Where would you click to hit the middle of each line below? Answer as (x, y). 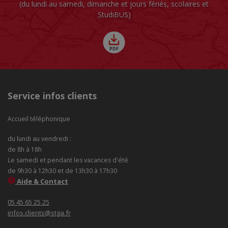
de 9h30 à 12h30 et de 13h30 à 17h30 (62, 171)
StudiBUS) (114, 14)
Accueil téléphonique (39, 119)
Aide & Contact (42, 181)
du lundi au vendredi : (39, 139)
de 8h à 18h (25, 150)
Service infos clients (52, 95)
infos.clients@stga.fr (39, 212)
